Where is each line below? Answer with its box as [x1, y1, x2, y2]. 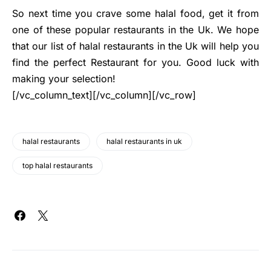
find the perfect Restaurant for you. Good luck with [12, 56, 259, 69]
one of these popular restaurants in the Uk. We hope [12, 24, 259, 36]
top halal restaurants [22, 161, 93, 171]
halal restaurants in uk [106, 137, 182, 146]
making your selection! [12, 73, 116, 85]
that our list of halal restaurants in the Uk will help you [12, 40, 259, 53]
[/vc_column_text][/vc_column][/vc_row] [12, 89, 196, 102]
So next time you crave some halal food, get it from [12, 7, 259, 20]
